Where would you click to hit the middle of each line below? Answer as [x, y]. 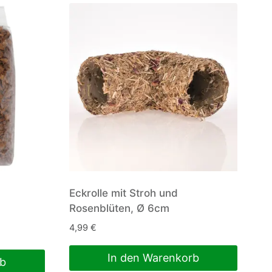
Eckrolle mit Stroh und [123, 193]
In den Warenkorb [153, 258]
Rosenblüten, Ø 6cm [119, 209]
